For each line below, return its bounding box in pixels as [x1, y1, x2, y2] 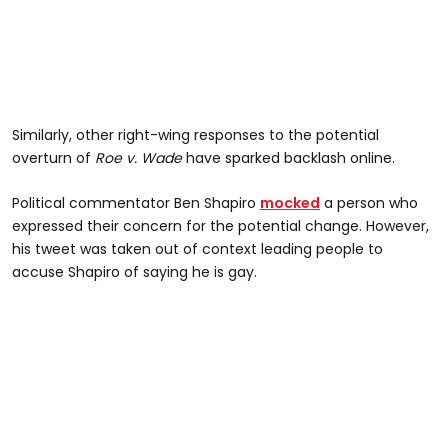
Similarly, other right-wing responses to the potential [12, 125, 379, 146]
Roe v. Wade [95, 148, 182, 169]
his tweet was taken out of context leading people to [12, 239, 383, 260]
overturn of [12, 148, 95, 169]
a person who [320, 193, 418, 214]
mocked [260, 193, 320, 214]
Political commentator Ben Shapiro [12, 193, 260, 214]
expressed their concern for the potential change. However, [12, 216, 429, 237]
